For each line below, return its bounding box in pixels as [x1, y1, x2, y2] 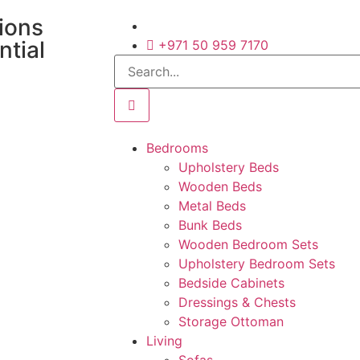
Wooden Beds [178, 178, 262, 194]
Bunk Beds [178, 217, 242, 233]
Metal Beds [178, 198, 246, 214]
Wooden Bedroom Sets [178, 236, 318, 252]
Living [146, 333, 182, 349]
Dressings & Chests [178, 294, 296, 310]
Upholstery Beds [178, 159, 279, 175]
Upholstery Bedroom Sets [178, 256, 335, 272]
